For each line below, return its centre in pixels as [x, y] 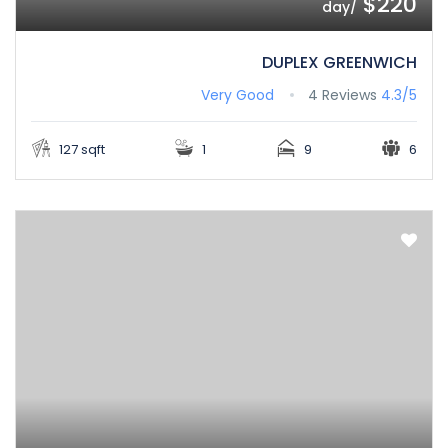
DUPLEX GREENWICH [339, 63]
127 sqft [81, 150]
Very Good [237, 95]
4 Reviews [342, 95]
